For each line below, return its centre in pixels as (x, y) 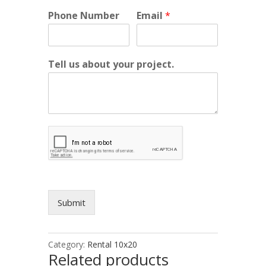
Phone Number (83, 16)
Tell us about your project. (111, 64)
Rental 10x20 (112, 245)
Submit (71, 203)
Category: (67, 245)
